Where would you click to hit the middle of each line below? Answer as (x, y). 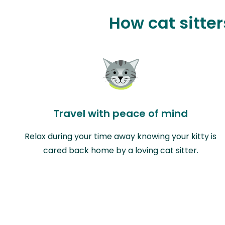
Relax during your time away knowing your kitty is (121, 136)
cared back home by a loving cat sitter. (121, 150)
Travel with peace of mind (121, 113)
